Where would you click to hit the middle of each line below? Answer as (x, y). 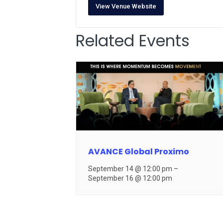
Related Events (133, 40)
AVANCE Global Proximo (139, 152)
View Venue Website (126, 6)
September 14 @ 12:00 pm (130, 169)
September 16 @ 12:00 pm (130, 178)
